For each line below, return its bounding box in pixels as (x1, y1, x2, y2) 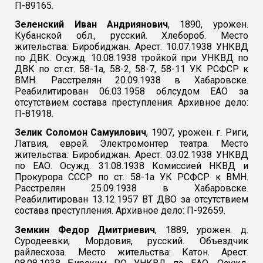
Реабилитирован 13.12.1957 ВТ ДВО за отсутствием (15, 194, 248, 205)
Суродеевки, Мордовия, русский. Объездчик (15, 235, 248, 247)
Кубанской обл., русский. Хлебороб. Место (15, 30, 248, 42)
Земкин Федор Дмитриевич (15, 224, 156, 235)
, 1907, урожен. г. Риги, (146, 127, 248, 139)
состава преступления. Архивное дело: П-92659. (15, 205, 226, 217)
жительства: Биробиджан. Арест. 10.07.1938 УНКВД (15, 41, 248, 53)
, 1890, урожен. (168, 19, 248, 31)
